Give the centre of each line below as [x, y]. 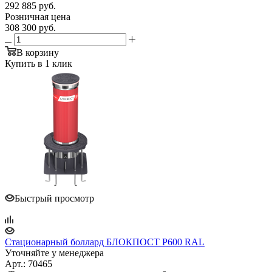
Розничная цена [38, 16]
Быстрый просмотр [54, 198]
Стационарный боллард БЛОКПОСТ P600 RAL [105, 242]
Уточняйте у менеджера [54, 253]
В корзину [38, 52]
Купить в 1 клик [39, 63]
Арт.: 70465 [29, 263]
